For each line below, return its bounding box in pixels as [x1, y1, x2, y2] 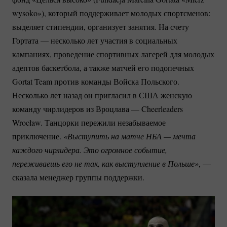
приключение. [12, 130, 61, 141]
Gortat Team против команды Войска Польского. [12, 75, 179, 87]
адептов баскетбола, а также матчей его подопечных [12, 62, 194, 73]
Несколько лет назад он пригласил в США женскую [12, 89, 192, 100]
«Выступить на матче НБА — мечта [61, 130, 196, 141]
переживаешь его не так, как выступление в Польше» [12, 158, 199, 169]
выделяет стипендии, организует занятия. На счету [12, 21, 189, 32]
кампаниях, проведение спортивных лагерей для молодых [12, 48, 214, 59]
